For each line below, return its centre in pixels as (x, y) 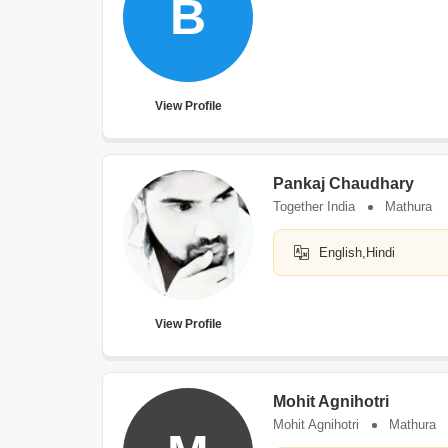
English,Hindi (357, 252)
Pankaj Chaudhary (343, 183)
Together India (314, 206)
